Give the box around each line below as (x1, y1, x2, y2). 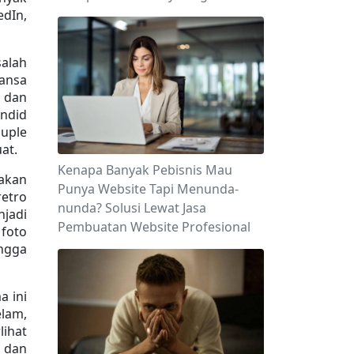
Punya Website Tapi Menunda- (58, 179, 239, 198)
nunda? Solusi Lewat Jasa (58, 198, 206, 217)
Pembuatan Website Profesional (58, 217, 250, 235)
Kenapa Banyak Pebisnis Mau (58, 160, 232, 179)
